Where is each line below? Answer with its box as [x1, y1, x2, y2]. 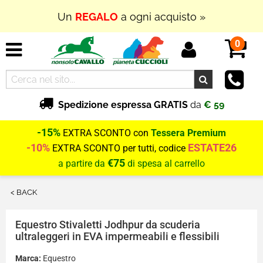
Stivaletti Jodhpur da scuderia [59, 219, 200, 231]
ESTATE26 [188, 142, 237, 154]
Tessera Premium [151, 127, 226, 139]
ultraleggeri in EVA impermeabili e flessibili [15, 231, 220, 242]
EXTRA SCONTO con [60, 127, 151, 139]
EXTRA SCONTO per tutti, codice [50, 143, 188, 154]
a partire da [58, 158, 107, 169]
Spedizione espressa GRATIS [58, 99, 188, 110]
